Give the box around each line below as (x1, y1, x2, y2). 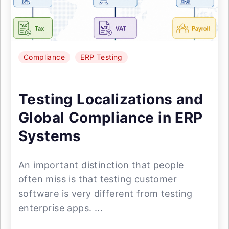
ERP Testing (80, 53, 123, 61)
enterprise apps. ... (18, 202, 103, 213)
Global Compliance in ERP (18, 109, 203, 126)
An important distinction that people (18, 159, 184, 170)
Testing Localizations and (18, 90, 203, 108)
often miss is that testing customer (18, 174, 177, 185)
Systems (18, 127, 81, 145)
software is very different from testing (18, 188, 193, 199)
